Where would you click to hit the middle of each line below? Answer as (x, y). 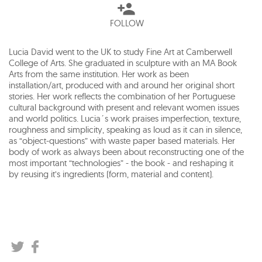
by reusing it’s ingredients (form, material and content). (111, 174)
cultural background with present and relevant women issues (124, 107)
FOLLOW (127, 23)
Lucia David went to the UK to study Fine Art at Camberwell (120, 52)
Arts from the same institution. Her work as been (99, 74)
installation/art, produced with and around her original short (122, 85)
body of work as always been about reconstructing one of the (126, 152)
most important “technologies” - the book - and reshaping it (121, 163)
